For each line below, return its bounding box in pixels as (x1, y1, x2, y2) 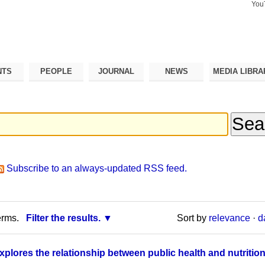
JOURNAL (98, 66, 135, 76)
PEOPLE (40, 66, 73, 76)
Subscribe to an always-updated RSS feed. (7, 163, 188, 174)
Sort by (176, 212, 206, 223)
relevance (208, 212, 250, 223)
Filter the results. (25, 212, 101, 223)
